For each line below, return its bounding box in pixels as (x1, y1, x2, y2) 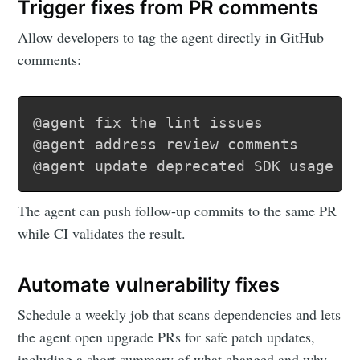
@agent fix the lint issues (33, 114, 264, 132)
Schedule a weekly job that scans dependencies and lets (18, 305, 342, 325)
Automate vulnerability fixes (18, 273, 280, 297)
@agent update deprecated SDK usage (33, 157, 334, 175)
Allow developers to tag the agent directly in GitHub (18, 27, 325, 47)
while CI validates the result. (18, 223, 186, 243)
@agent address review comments (33, 136, 299, 153)
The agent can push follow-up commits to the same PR (18, 201, 337, 221)
